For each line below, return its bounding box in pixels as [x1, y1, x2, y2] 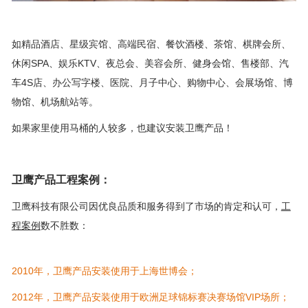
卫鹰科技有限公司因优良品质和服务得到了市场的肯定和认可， [11, 200, 281, 212]
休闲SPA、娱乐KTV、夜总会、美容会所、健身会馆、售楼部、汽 [11, 57, 289, 69]
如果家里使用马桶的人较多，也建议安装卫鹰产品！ [11, 122, 233, 133]
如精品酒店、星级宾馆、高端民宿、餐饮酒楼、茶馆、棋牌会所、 [11, 38, 291, 49]
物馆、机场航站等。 [11, 96, 98, 107]
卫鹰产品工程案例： [11, 173, 111, 186]
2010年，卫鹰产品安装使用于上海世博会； [11, 265, 197, 276]
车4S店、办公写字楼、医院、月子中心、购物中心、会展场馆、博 [11, 76, 293, 88]
